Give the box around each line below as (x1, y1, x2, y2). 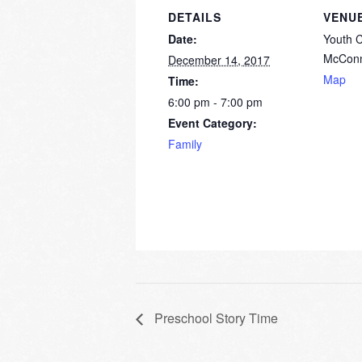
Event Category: (168, 115, 257, 132)
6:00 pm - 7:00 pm (168, 94, 263, 111)
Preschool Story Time (151, 308, 278, 327)
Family (168, 136, 202, 153)
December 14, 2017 (168, 52, 270, 69)
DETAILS (168, 9, 221, 26)
